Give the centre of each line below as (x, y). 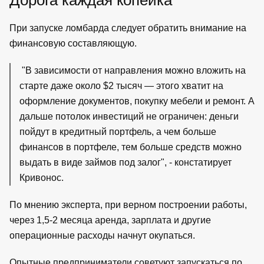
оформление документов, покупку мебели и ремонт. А (137, 101)
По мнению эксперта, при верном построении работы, (128, 204)
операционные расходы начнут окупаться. (102, 235)
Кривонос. (42, 177)
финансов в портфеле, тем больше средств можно (131, 147)
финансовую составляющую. (73, 43)
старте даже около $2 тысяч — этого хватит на (121, 85)
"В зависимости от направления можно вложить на (133, 70)
